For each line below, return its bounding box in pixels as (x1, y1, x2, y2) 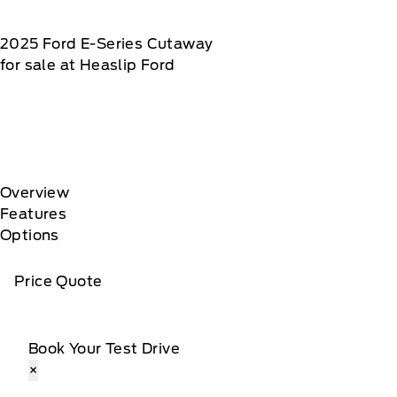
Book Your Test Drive (28, 339, 180, 357)
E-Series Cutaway (81, 35, 214, 52)
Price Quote (14, 272, 103, 290)
